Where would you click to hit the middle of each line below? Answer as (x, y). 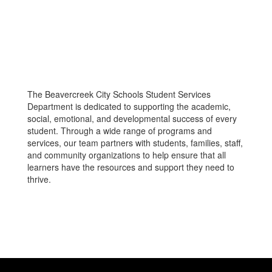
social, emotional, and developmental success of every (132, 118)
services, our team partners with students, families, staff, (135, 143)
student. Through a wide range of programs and (120, 131)
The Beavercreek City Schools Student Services (119, 94)
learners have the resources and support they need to (131, 167)
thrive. (40, 179)
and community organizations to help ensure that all (127, 155)
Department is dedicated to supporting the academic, (129, 106)
